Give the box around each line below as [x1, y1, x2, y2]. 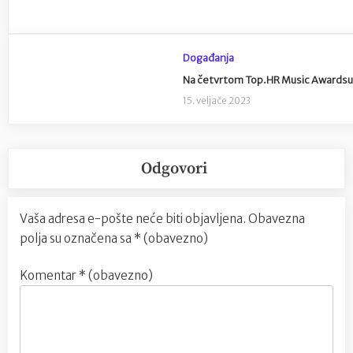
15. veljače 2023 [183, 95, 251, 106]
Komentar [20, 268, 79, 284]
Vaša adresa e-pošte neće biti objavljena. [20, 210, 246, 226]
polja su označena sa [20, 230, 134, 246]
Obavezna [248, 210, 305, 226]
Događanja [183, 51, 235, 65]
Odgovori [140, 158, 207, 179]
